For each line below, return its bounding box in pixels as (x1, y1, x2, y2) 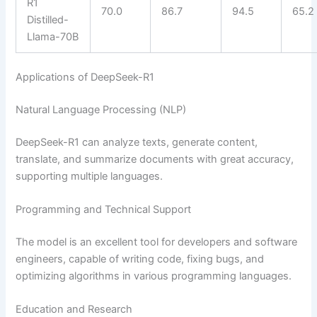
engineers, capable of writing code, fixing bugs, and (16, 252, 265, 265)
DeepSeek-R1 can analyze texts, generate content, (16, 135, 258, 149)
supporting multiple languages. (16, 169, 163, 183)
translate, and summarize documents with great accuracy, (16, 152, 294, 166)
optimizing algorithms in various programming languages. (16, 269, 292, 282)
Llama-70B (27, 30, 79, 43)
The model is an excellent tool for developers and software (16, 235, 298, 248)
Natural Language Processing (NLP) (16, 103, 187, 116)
